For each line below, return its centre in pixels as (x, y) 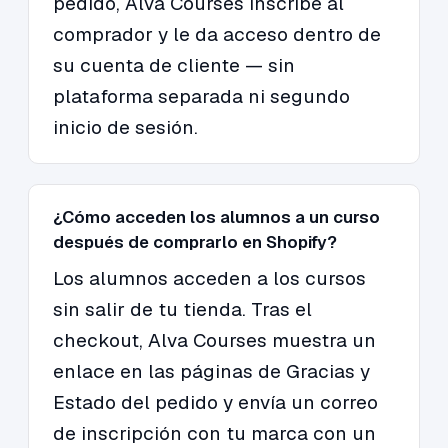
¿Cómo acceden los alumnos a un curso (216, 217)
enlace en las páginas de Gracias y (211, 372)
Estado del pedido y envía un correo (215, 403)
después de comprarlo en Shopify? (195, 242)
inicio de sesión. (125, 128)
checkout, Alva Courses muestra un (214, 341)
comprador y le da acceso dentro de (217, 35)
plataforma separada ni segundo (201, 97)
